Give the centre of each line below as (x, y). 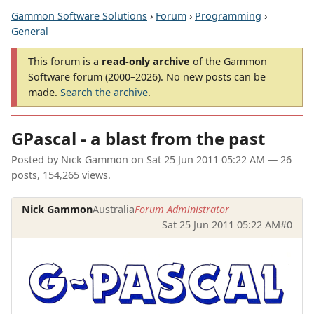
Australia (114, 210)
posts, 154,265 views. (61, 175)
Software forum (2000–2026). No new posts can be (147, 77)
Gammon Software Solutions (79, 16)
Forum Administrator (182, 210)
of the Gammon (228, 61)
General (30, 31)
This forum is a (65, 61)
